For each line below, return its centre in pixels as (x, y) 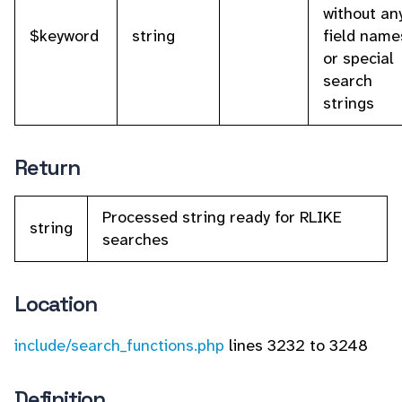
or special (358, 58)
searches (135, 240)
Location (56, 304)
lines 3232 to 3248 (296, 345)
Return (47, 167)
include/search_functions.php (119, 345)
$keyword (64, 36)
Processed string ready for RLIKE (222, 217)
